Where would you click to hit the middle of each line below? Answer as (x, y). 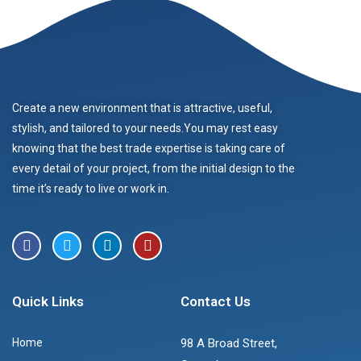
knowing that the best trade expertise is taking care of (149, 148)
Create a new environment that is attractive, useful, (142, 108)
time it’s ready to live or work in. (91, 189)
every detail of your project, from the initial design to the (154, 168)
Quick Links (48, 301)
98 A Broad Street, (229, 343)
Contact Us (216, 301)
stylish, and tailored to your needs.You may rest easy (145, 128)
